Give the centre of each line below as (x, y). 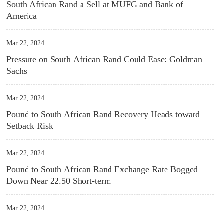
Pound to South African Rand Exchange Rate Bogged (102, 169)
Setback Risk (30, 126)
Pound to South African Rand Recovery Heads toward (103, 114)
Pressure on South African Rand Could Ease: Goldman (105, 59)
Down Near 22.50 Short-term (59, 181)
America (22, 16)
